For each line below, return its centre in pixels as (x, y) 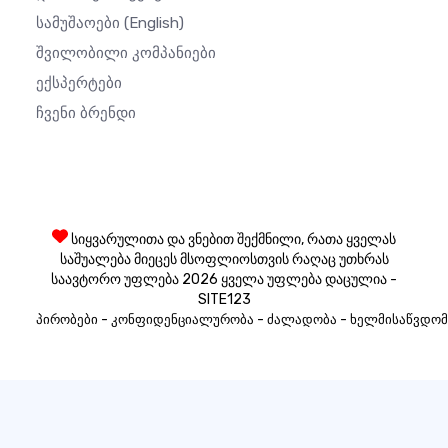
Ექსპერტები (79, 83)
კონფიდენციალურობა (182, 320)
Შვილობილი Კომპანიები (126, 53)
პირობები (67, 320)
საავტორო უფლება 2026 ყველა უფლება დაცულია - (224, 280)
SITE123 (224, 300)
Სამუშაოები (80, 23)
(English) (154, 23)
